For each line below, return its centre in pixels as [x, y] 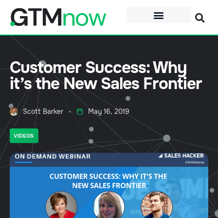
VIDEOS [24, 136]
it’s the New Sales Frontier [106, 84]
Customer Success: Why [98, 68]
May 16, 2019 [109, 112]
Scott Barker [43, 112]
